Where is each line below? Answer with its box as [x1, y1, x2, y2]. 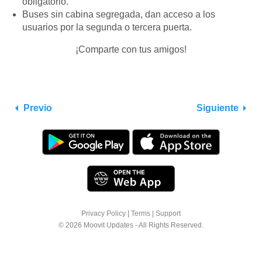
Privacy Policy [81, 209, 126, 218]
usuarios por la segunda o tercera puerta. [22, 22, 192, 32]
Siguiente [196, 102, 239, 113]
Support [156, 209, 181, 218]
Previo [23, 102, 52, 113]
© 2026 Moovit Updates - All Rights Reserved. [58, 220, 204, 229]
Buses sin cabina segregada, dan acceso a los [22, 9, 215, 19]
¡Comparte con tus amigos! [75, 44, 187, 54]
